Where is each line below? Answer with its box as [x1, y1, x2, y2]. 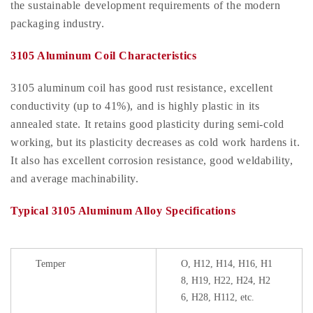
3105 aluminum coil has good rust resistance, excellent [10, 82, 273, 94]
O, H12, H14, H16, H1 [181, 259, 272, 270]
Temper [36, 259, 66, 270]
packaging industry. [10, 17, 105, 30]
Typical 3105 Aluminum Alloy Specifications [10, 205, 236, 217]
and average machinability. [10, 173, 139, 185]
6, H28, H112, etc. [181, 292, 254, 303]
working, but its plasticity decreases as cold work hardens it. [10, 136, 300, 149]
